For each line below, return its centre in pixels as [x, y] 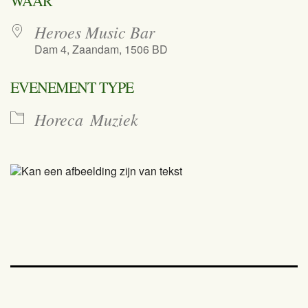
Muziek [114, 119]
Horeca [59, 119]
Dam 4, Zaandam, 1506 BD [101, 49]
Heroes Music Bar [95, 31]
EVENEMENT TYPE [72, 87]
